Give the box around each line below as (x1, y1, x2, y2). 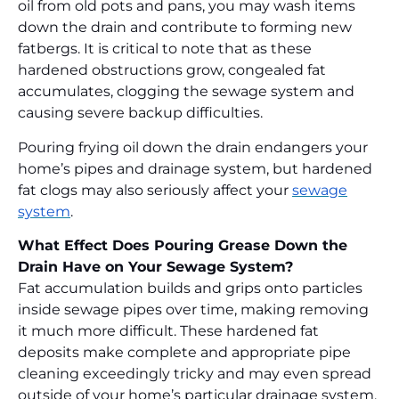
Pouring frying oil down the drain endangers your (18, 138, 368, 156)
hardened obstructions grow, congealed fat (18, 61, 326, 79)
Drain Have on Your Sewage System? (18, 258, 293, 276)
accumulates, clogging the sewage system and (18, 83, 354, 101)
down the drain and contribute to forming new (18, 19, 352, 37)
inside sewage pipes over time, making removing (18, 301, 369, 319)
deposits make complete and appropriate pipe (18, 344, 351, 362)
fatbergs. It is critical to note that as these (18, 40, 312, 58)
